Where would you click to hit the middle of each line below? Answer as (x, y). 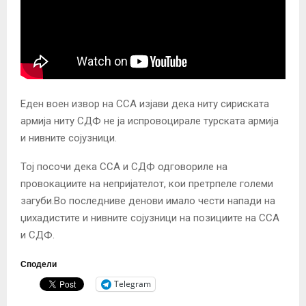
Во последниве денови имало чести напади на (165, 200)
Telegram (133, 284)
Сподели (39, 264)
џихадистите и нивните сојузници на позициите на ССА (150, 218)
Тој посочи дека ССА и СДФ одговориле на (124, 166)
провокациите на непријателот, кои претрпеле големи (147, 183)
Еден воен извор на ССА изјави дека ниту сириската (145, 103)
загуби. (37, 200)
